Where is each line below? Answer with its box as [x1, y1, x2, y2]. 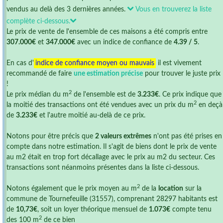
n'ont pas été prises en [151, 133, 222, 140]
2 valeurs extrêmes [95, 133, 151, 140]
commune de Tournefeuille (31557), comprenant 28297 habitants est [6, 196, 218, 203]
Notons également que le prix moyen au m [6, 185, 137, 192]
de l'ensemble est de [72, 91, 137, 98]
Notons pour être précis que [6, 133, 95, 140]
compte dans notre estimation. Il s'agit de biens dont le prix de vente [6, 143, 217, 150]
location [158, 185, 183, 192]
